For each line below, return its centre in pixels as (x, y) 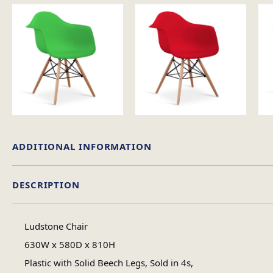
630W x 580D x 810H (69, 245)
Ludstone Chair (56, 226)
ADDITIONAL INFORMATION (82, 147)
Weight (225, 191)
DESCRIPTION (46, 185)
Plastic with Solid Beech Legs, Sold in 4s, (108, 263)
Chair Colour (225, 229)
